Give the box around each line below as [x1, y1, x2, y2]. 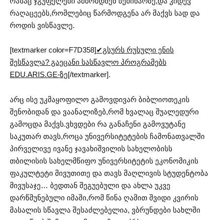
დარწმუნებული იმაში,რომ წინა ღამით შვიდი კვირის [10, 193, 198, 202]
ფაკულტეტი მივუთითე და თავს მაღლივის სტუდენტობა [10, 168, 208, 177]
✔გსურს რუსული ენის [96, 46, 174, 55]
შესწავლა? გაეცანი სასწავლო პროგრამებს [10, 58, 166, 67]
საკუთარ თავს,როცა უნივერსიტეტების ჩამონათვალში [10, 132, 205, 140]
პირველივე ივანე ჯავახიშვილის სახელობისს [10, 144, 172, 153]
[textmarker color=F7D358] [10, 46, 96, 55]
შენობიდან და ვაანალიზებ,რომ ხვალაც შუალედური [10, 107, 199, 116]
